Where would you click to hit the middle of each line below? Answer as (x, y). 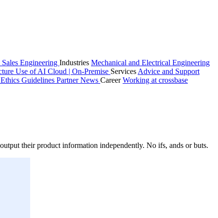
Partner (68, 80)
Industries (75, 63)
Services (124, 71)
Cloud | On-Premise (79, 71)
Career (111, 80)
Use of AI (32, 71)
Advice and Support (169, 71)
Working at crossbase (155, 80)
